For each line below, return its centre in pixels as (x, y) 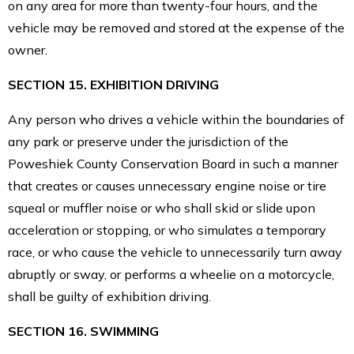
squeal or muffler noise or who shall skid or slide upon (162, 207)
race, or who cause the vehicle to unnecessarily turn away (175, 252)
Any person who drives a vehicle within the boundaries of (176, 119)
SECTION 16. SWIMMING (83, 331)
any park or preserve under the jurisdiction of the (148, 141)
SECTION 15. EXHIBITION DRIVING (113, 84)
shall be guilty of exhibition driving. (109, 296)
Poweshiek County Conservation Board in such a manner (173, 163)
